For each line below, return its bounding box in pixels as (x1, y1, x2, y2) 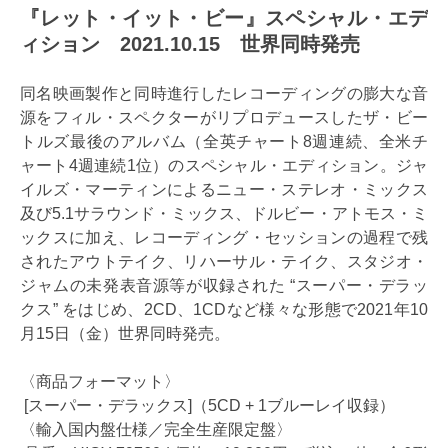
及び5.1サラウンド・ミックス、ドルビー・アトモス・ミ (20, 205, 428, 223)
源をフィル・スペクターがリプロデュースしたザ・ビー (20, 109, 428, 127)
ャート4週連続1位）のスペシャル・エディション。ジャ (20, 157, 428, 175)
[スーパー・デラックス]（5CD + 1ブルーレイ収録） (20, 397, 395, 415)
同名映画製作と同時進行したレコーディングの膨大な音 (20, 85, 428, 103)
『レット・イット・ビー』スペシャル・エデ (20, 7, 428, 30)
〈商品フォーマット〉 (20, 373, 180, 391)
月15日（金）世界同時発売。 (20, 325, 230, 343)
